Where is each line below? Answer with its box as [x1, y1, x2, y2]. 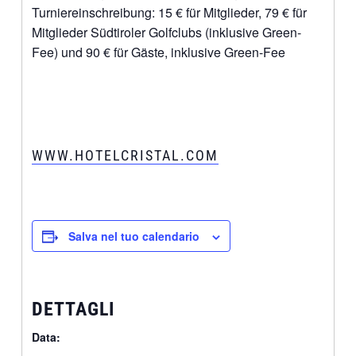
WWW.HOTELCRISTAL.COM [31, 146, 219, 164]
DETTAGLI [31, 297, 114, 320]
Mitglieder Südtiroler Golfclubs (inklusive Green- [31, 22, 301, 41]
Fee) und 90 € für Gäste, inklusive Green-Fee [31, 42, 285, 61]
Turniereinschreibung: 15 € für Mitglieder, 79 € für [31, 2, 307, 21]
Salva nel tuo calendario [68, 227, 199, 244]
